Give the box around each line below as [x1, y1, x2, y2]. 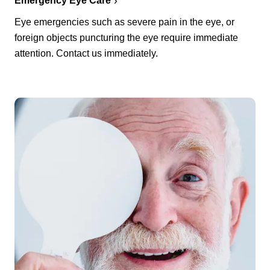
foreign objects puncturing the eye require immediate [14, 33, 238, 43]
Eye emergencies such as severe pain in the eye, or [14, 17, 234, 28]
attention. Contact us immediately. [14, 48, 158, 59]
